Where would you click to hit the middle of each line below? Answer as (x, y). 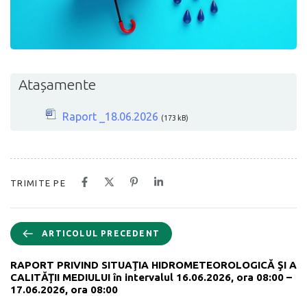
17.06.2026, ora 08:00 (64, 289)
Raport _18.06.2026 (110, 116)
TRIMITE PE (38, 183)
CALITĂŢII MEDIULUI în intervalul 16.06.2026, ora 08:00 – (151, 277)
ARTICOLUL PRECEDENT (101, 233)
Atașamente (57, 84)
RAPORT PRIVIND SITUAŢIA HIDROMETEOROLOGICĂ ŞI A (153, 265)
